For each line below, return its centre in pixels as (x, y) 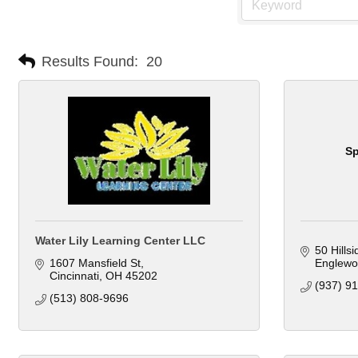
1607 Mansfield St (95, 263)
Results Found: (90, 61)
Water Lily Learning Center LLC (120, 241)
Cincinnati (74, 276)
